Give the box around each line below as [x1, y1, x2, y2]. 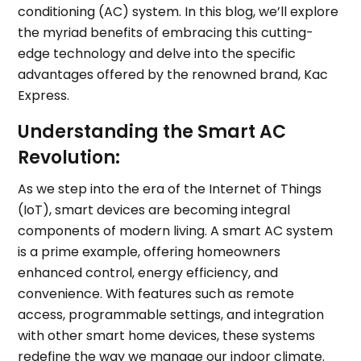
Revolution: [18, 145, 121, 171]
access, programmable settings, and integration [18, 305, 325, 325]
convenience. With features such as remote [18, 284, 295, 304]
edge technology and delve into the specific [18, 44, 297, 64]
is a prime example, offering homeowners [18, 243, 281, 262]
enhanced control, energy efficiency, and [18, 263, 279, 283]
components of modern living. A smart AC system [18, 222, 334, 241]
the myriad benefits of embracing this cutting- [18, 23, 314, 43]
